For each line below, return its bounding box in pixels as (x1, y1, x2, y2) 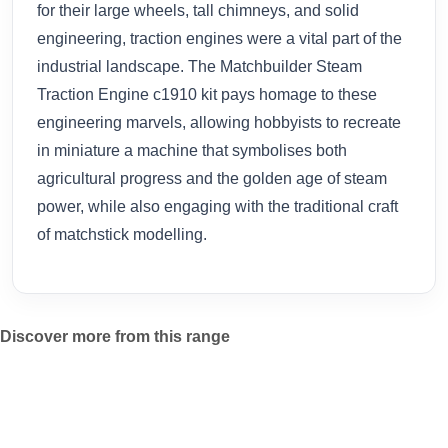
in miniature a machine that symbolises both (37, 141, 347, 159)
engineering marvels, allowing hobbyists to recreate (37, 113, 401, 131)
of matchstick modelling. (37, 225, 207, 243)
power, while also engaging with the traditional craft (37, 197, 398, 215)
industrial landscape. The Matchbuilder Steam (37, 57, 362, 75)
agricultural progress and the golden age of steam (37, 169, 387, 187)
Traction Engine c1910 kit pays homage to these (37, 85, 377, 103)
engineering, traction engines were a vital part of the (37, 29, 402, 47)
